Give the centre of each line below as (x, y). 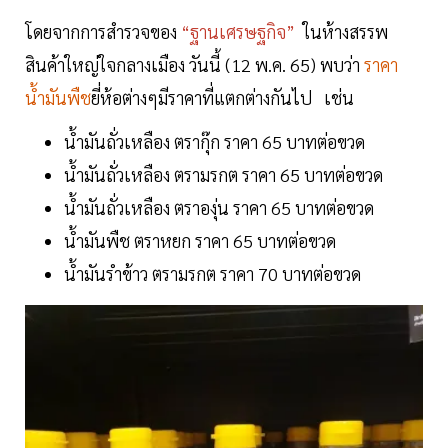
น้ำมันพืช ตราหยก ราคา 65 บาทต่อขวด (200, 240)
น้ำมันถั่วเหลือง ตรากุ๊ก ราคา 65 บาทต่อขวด (214, 141)
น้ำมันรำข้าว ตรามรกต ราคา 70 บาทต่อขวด (212, 273)
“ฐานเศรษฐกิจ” (240, 31)
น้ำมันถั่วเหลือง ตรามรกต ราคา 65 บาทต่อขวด (223, 174)
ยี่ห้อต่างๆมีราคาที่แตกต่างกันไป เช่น (222, 97)
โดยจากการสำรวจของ (103, 31)
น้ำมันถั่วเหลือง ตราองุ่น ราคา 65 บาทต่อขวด (221, 207)
